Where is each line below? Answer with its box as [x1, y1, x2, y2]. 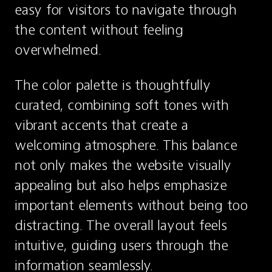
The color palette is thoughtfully [15, 76, 211, 94]
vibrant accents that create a [15, 116, 188, 134]
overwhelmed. [15, 41, 101, 59]
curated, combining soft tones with [15, 96, 229, 114]
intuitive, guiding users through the [15, 236, 228, 254]
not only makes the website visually [15, 156, 232, 174]
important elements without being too [15, 196, 248, 214]
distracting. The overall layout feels [15, 216, 227, 234]
